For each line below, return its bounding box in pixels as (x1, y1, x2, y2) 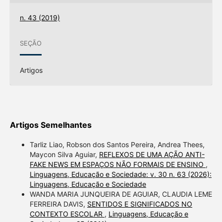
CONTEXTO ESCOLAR (29, 209, 105, 218)
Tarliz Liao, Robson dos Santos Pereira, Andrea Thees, (29, 140, 205, 149)
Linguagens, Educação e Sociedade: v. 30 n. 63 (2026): (29, 169, 212, 178)
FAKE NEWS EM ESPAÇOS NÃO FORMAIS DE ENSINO (29, 160, 206, 168)
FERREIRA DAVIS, (29, 199, 87, 208)
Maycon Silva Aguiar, (29, 150, 99, 159)
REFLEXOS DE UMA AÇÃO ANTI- (99, 150, 205, 159)
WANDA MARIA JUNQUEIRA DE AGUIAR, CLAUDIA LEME (29, 189, 212, 198)
